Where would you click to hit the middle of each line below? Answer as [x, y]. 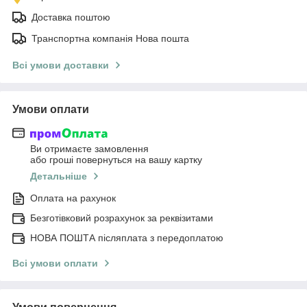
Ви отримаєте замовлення [89, 149]
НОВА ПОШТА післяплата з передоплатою [127, 238]
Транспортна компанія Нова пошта [110, 38]
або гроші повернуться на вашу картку [116, 160]
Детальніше [59, 176]
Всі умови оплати [55, 263]
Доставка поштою [71, 17]
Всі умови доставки [61, 65]
